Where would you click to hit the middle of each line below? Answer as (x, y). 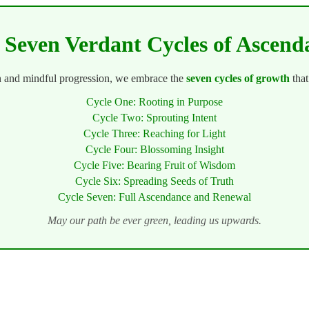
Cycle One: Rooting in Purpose (154, 101)
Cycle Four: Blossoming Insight (154, 149)
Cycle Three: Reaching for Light (154, 133)
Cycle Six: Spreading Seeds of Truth (154, 181)
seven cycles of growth (238, 78)
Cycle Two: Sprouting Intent (154, 117)
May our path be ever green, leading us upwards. (154, 220)
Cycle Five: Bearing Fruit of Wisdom (154, 165)
